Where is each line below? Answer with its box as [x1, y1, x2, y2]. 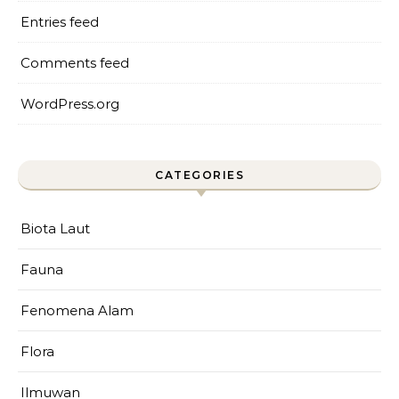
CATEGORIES [155, 168, 244, 182]
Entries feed [20, 13, 99, 30]
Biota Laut [20, 220, 90, 237]
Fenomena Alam [20, 302, 134, 319]
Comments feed [20, 54, 129, 71]
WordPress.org [20, 95, 119, 112]
